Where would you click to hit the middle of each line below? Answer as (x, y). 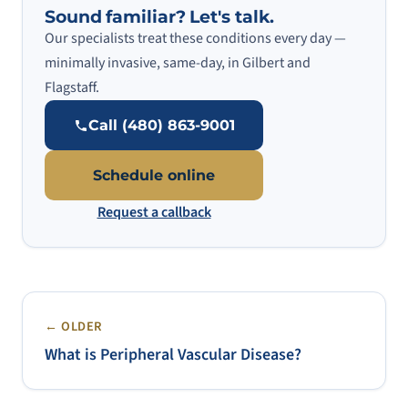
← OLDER (74, 326)
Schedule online (154, 175)
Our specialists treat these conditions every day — (195, 38)
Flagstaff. (72, 87)
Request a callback (154, 212)
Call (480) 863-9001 (161, 125)
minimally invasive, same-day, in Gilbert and (178, 63)
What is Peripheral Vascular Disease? (173, 355)
